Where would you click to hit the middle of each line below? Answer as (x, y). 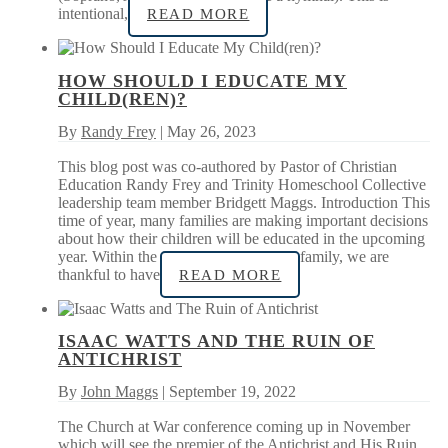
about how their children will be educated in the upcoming (241, 238)
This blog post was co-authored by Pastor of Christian (227, 166)
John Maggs (119, 392)
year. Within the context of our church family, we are (223, 256)
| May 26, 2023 (206, 131)
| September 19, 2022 (227, 392)
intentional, (93, 13)
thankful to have (109, 274)
